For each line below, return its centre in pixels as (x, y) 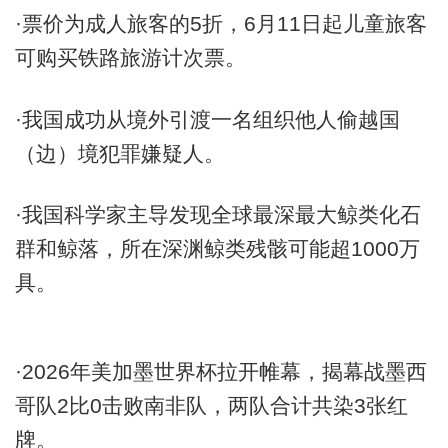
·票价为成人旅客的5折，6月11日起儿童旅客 (220, 24)
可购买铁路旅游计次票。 (130, 58)
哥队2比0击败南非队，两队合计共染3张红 (211, 405)
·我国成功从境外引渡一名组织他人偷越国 (207, 119)
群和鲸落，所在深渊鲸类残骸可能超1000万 (217, 249)
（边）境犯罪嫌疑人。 (119, 153)
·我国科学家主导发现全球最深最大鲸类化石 (217, 215)
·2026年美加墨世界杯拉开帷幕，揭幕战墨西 (220, 371)
